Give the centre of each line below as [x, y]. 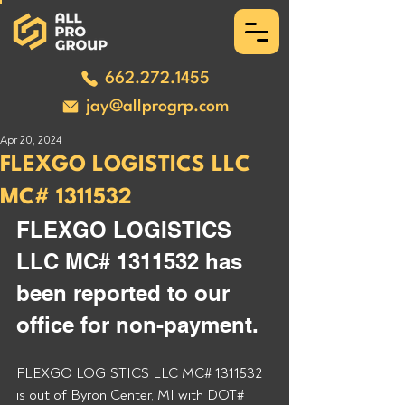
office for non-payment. [141, 325]
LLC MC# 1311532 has [132, 261]
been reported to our [126, 293]
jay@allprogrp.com [157, 107]
